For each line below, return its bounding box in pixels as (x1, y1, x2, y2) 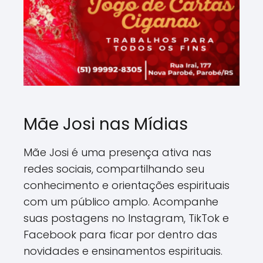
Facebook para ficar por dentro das (23, 227, 217, 242)
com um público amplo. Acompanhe (23, 194, 218, 209)
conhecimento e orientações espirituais (23, 177, 230, 193)
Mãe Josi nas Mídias (23, 112, 188, 136)
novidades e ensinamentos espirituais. (23, 243, 222, 258)
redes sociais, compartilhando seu (23, 161, 204, 176)
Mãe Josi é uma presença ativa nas (23, 144, 211, 160)
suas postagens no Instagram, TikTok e (23, 210, 229, 225)
